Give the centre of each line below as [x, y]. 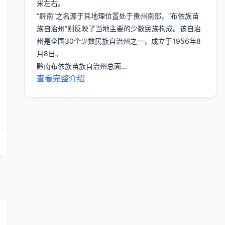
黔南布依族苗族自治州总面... [82, 66]
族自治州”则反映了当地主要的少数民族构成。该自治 [119, 28]
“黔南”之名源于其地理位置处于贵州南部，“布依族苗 [118, 16]
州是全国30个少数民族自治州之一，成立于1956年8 [119, 41]
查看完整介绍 [61, 78]
